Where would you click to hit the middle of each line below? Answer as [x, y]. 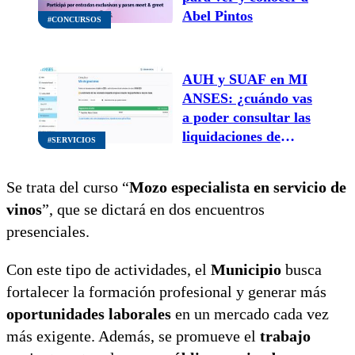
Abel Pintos [218, 15]
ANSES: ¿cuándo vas [247, 98]
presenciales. [48, 231]
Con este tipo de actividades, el [109, 269]
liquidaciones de [231, 136]
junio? [202, 155]
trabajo [285, 336]
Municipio [246, 269]
